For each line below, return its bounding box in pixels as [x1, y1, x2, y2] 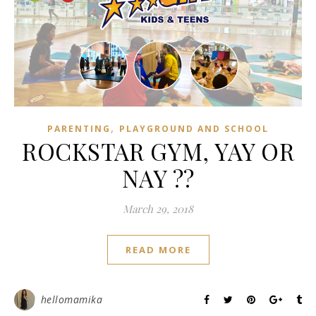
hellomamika [40, 292, 102, 306]
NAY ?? [121, 162, 195, 193]
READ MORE [125, 243, 191, 256]
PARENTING [47, 122, 111, 135]
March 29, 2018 [123, 201, 193, 216]
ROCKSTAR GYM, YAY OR [22, 135, 294, 166]
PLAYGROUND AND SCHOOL [119, 122, 269, 135]
